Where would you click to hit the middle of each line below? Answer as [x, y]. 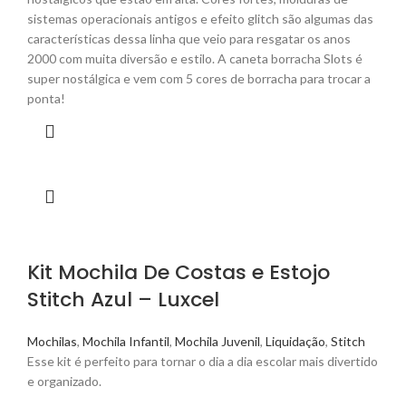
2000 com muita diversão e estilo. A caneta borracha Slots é [195, 59]
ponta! [46, 99]
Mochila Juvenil [217, 342]
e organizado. [64, 382]
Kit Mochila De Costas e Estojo [179, 273]
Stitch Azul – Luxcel [123, 300]
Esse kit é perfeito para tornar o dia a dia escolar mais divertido [203, 362]
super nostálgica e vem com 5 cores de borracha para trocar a [199, 79]
